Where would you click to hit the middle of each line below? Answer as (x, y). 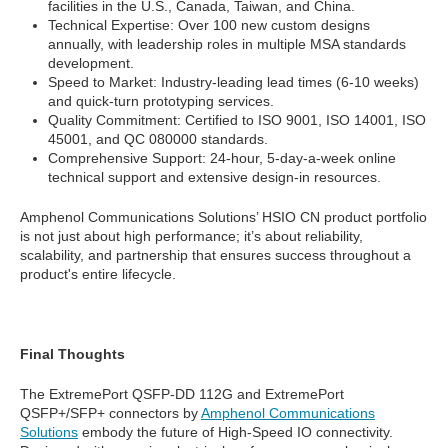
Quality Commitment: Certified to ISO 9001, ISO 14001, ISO (237, 120)
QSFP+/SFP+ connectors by (110, 413)
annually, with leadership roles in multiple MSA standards (227, 44)
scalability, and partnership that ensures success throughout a (215, 255)
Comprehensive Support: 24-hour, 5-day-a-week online (222, 158)
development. (91, 63)
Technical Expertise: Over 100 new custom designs (209, 25)
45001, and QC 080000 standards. (158, 139)
